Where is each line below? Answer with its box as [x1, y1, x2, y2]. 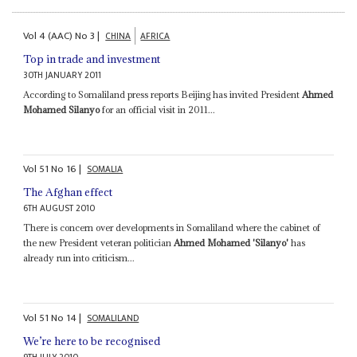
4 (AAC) [39, 26, 73, 45]
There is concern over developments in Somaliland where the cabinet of [23, 222, 321, 234]
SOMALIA [87, 162, 124, 178]
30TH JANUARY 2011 [23, 67, 102, 83]
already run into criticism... [23, 252, 135, 265]
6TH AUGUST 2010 [23, 201, 96, 217]
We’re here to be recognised [23, 333, 161, 348]
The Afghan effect [23, 185, 113, 200]
